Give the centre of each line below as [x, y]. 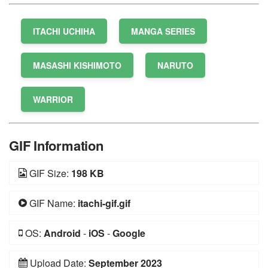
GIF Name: [52, 203]
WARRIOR [53, 99]
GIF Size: [49, 173]
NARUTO [175, 65]
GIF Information [56, 145]
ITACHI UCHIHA [64, 31]
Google [129, 233]
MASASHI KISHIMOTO [77, 65]
